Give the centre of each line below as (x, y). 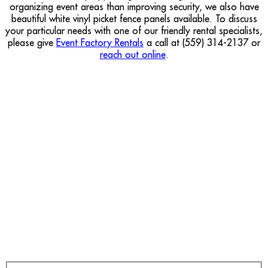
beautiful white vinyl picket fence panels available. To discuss (134, 18)
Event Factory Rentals (100, 42)
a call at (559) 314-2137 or (202, 42)
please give (32, 42)
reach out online (133, 54)
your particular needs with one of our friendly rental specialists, (134, 30)
